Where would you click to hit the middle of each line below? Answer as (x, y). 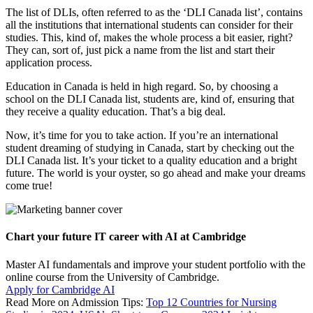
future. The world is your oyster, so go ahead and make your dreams (155, 173)
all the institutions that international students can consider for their (149, 25)
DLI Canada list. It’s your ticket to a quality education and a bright (151, 161)
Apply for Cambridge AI (60, 289)
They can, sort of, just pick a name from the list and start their (140, 50)
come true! (29, 186)
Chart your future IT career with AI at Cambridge (126, 237)
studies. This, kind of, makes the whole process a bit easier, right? (149, 38)
